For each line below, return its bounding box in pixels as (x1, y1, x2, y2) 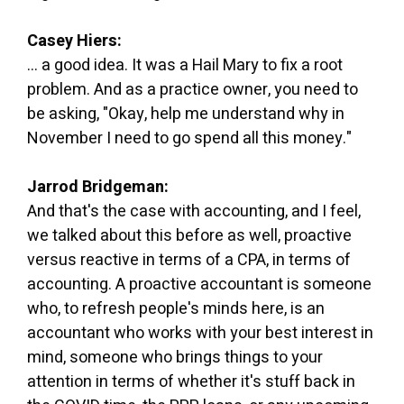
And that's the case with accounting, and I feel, (27, 198, 361, 224)
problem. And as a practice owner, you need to (27, 77, 358, 102)
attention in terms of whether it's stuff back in (27, 369, 355, 394)
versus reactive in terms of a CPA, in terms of (27, 247, 351, 272)
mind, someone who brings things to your (27, 344, 323, 370)
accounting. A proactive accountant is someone (27, 271, 372, 297)
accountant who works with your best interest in (27, 320, 373, 345)
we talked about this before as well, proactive (27, 223, 352, 248)
